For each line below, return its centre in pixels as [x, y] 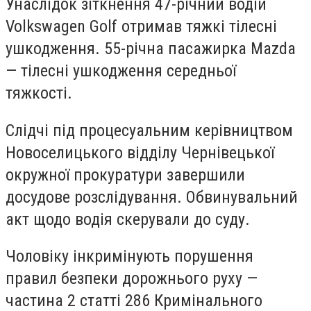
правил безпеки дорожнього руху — [132, 279]
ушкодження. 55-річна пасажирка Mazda [151, 49]
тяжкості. [39, 93]
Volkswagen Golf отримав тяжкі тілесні [141, 27]
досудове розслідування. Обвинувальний [152, 197]
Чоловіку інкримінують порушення [129, 257]
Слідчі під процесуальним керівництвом [149, 130]
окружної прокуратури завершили [125, 175]
